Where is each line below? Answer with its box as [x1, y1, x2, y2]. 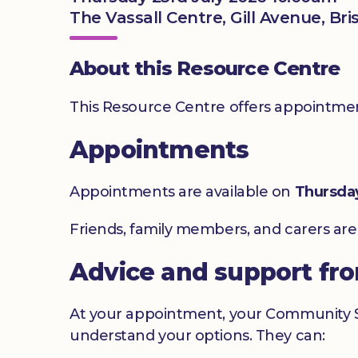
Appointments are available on [70, 182, 295, 201]
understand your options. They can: [70, 326, 325, 344]
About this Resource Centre [70, 56, 340, 80]
